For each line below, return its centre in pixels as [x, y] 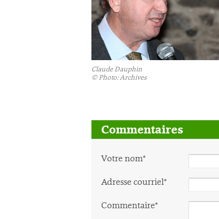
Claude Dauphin [117, 69]
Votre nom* [123, 158]
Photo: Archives [123, 77]
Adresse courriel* [134, 182]
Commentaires [142, 130]
